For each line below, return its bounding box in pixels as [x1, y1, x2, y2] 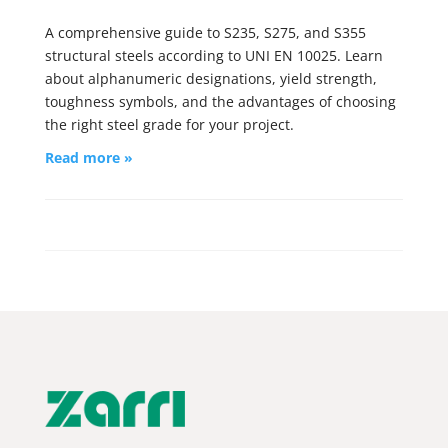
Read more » [44, 148, 133, 167]
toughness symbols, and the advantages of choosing [44, 92, 396, 111]
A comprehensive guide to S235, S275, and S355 [44, 23, 366, 42]
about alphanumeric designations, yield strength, [44, 69, 377, 88]
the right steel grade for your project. [44, 115, 294, 134]
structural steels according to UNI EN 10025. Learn [44, 46, 383, 65]
